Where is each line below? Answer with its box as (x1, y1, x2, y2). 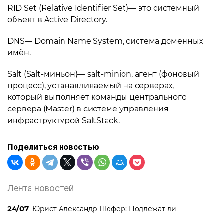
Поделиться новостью (7, 142, 99, 152)
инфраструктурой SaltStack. (7, 116, 120, 125)
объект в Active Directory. (7, 15, 107, 24)
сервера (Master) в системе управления (7, 104, 169, 113)
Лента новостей (7, 183, 74, 193)
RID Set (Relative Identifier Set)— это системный (7, 3, 199, 13)
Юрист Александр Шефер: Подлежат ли (32, 204, 176, 213)
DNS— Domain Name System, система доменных (7, 36, 203, 46)
